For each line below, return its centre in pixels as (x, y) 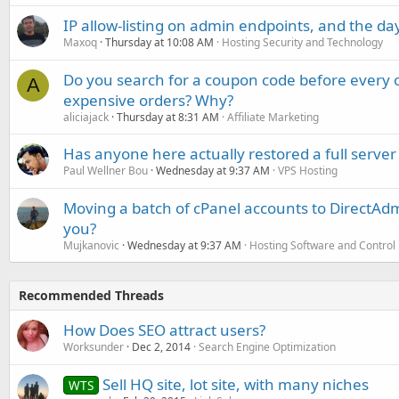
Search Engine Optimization (267, 346)
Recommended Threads (91, 295)
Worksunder (94, 346)
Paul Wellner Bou (106, 170)
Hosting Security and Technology (302, 42)
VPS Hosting (308, 170)
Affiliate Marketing (273, 117)
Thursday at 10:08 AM (159, 42)
